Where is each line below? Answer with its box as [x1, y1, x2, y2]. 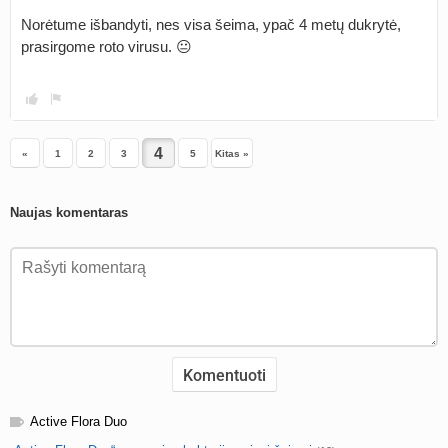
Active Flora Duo [30, 414, 127, 429]
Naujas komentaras [10, 205, 128, 220]
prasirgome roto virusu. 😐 [21, 38, 192, 55]
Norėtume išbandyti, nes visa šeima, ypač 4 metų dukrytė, [21, 16, 401, 33]
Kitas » [215, 148, 249, 159]
